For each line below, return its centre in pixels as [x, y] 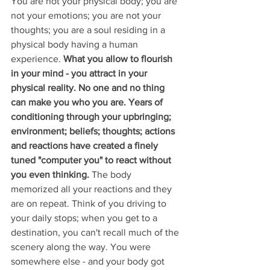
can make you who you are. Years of [88, 102]
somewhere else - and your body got [89, 261]
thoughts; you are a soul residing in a [89, 30]
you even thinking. [50, 174]
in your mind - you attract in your [80, 73]
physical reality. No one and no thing [89, 87]
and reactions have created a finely [86, 145]
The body [111, 174]
